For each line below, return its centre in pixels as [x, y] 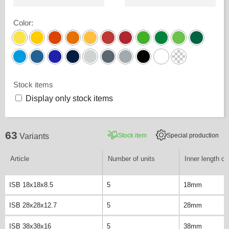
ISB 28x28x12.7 [33, 205]
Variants [34, 136]
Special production [193, 136]
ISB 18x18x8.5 [31, 185]
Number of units [131, 158]
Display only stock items [69, 99]
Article [19, 158]
